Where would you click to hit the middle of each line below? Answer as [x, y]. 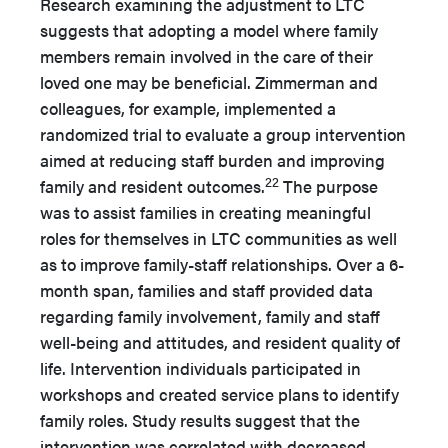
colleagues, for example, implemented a [188, 108]
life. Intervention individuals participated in [200, 368]
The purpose [328, 186]
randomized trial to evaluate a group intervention [223, 134]
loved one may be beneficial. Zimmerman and [209, 82]
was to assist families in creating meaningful [205, 212]
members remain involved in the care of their [206, 56]
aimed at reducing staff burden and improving [212, 160]
